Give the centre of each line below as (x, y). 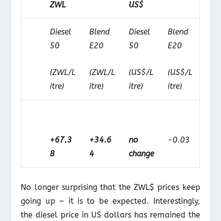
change (142, 153)
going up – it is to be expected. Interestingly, (110, 201)
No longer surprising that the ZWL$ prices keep (110, 187)
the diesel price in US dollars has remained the (110, 215)
